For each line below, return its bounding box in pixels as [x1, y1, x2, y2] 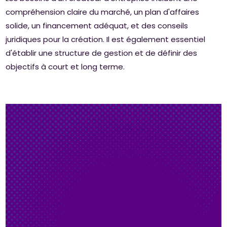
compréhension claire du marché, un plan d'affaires [6, 6, 200, 17]
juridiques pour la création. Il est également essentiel [6, 33, 206, 45]
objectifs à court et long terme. [6, 61, 125, 72]
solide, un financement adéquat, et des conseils [6, 20, 188, 31]
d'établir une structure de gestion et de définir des [6, 47, 198, 58]
